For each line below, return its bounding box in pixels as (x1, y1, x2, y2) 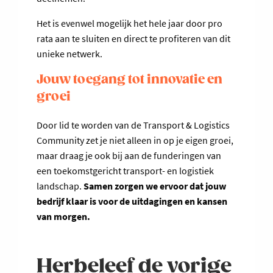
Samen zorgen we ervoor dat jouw (83, 180, 226, 193)
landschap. (37, 180, 83, 193)
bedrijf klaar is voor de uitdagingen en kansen (37, 195, 227, 208)
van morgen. (37, 210, 90, 223)
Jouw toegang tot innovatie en (37, 73, 222, 88)
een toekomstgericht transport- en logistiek (37, 165, 214, 177)
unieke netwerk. (37, 48, 102, 60)
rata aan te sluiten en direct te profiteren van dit (37, 32, 230, 45)
